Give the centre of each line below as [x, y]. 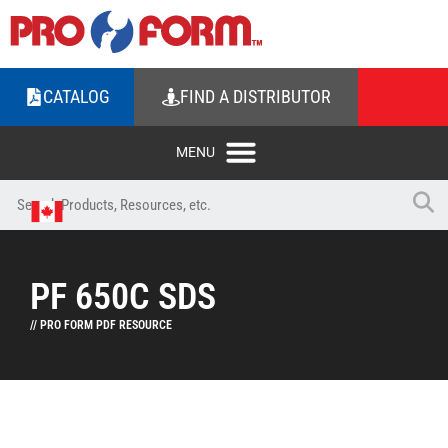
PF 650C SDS [123, 297]
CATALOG [76, 96]
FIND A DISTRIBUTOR [255, 96]
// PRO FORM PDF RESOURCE [101, 325]
